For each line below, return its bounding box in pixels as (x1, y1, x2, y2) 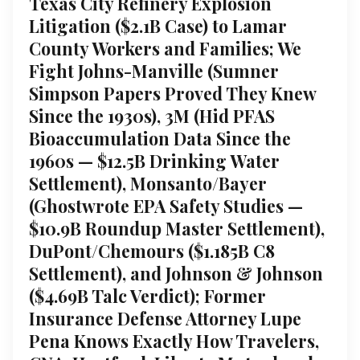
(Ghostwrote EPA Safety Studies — (29, 194, 303, 217)
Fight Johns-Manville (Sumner (29, 59, 279, 82)
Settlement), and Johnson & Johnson (29, 261, 323, 284)
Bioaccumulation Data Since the (29, 126, 291, 149)
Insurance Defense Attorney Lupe (29, 306, 301, 329)
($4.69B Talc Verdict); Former (29, 284, 266, 307)
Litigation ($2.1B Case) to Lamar (29, 14, 287, 37)
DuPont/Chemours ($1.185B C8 (29, 239, 275, 262)
